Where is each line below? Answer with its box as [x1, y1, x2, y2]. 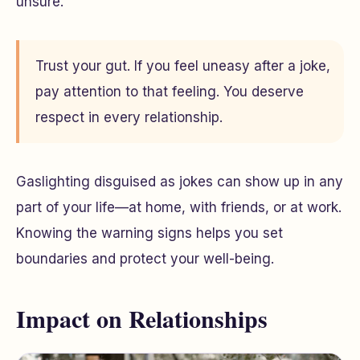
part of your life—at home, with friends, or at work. [16, 199, 342, 215]
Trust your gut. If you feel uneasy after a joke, [35, 58, 330, 74]
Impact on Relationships [16, 301, 268, 336]
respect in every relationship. [35, 109, 223, 125]
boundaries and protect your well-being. [16, 251, 274, 267]
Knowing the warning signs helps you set [16, 225, 283, 241]
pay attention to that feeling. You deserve [35, 84, 304, 100]
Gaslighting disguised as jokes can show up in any [16, 174, 343, 190]
